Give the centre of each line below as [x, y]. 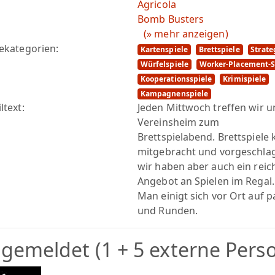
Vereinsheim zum [179, 122]
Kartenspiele [164, 49]
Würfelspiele [164, 64]
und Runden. [168, 211]
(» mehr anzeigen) [186, 34]
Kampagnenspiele [174, 94]
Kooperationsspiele [176, 79]
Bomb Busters [171, 19]
